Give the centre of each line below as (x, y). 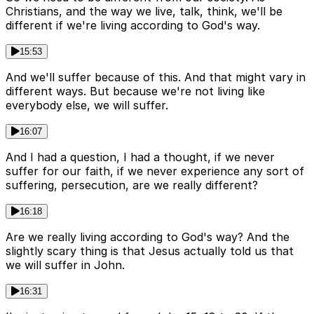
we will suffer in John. (65, 265)
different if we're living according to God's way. (133, 26)
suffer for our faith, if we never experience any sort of (155, 171)
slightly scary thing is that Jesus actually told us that (150, 251)
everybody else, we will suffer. (87, 105)
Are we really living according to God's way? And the (148, 237)
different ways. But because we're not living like (135, 91)
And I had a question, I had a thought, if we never (140, 157)
